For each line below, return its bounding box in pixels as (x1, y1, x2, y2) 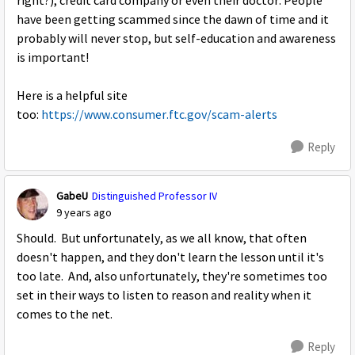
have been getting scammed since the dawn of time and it (17, 12, 329, 28)
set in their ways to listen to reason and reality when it (17, 288, 311, 303)
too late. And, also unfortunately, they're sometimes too (17, 269, 327, 284)
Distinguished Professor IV (92, 189, 217, 203)
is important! (17, 50, 89, 66)
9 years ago (56, 205, 112, 219)
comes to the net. (17, 307, 115, 323)
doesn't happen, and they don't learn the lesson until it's (17, 250, 324, 265)
